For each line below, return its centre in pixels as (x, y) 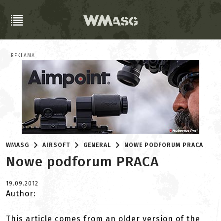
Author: (21, 194)
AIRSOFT (56, 145)
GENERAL (97, 145)
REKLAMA (23, 56)
